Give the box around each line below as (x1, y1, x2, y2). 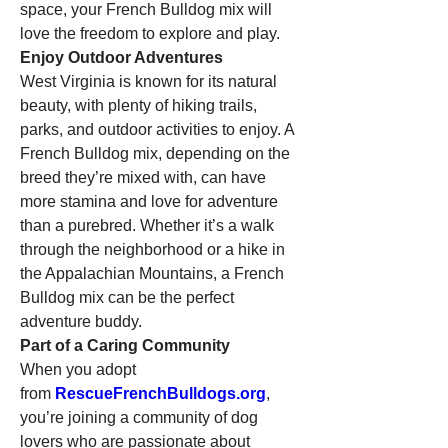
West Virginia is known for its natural (20, 73, 277, 90)
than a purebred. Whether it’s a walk (20, 217, 274, 234)
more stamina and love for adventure (20, 193, 278, 210)
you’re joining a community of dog (20, 409, 258, 426)
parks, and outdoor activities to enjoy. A (20, 121, 294, 138)
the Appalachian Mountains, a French (20, 265, 284, 282)
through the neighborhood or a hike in (20, 241, 285, 258)
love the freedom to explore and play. (20, 25, 280, 42)
